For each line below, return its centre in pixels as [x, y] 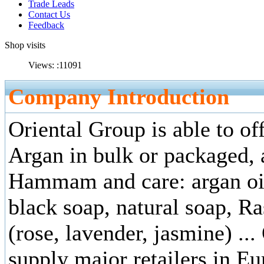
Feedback [46, 25]
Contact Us [49, 14]
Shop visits [25, 45]
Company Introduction [119, 97]
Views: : [44, 65]
